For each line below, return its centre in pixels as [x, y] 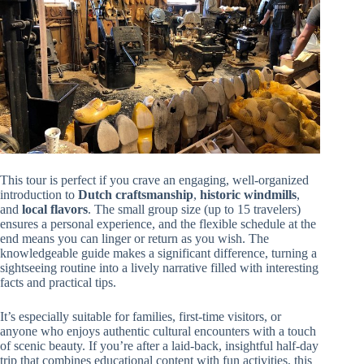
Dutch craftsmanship [136, 194]
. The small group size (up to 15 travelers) [194, 209]
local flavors [55, 209]
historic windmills [248, 194]
